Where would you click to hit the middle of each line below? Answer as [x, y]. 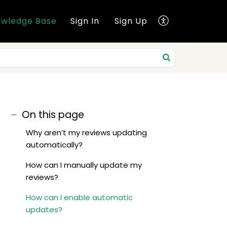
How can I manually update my [84, 165]
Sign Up [131, 21]
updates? [44, 210]
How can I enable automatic [79, 197]
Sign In [85, 21]
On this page [53, 115]
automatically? [54, 145]
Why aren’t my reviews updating [86, 133]
